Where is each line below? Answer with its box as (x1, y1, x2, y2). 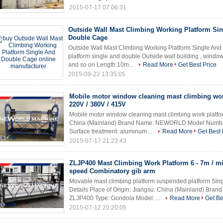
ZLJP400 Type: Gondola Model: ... (69, 195, 162, 202)
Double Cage (68, 34, 108, 41)
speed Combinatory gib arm (69, 167, 155, 175)
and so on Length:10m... (68, 61, 135, 68)
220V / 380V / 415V (69, 101, 126, 108)
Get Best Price (178, 61, 217, 68)
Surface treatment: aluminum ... (69, 128, 154, 135)
